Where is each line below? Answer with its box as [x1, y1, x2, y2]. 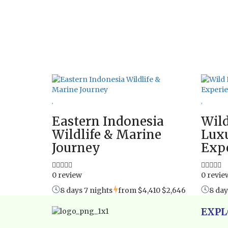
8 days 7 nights [60, 185, 112, 195]
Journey [52, 139, 100, 156]
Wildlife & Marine [52, 126, 161, 142]
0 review [52, 170, 82, 180]
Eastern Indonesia [52, 113, 164, 129]
